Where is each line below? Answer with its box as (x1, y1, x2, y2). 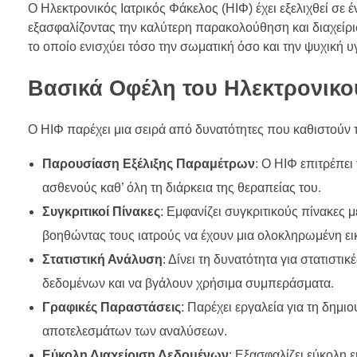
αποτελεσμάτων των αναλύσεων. (41, 324, 227, 338)
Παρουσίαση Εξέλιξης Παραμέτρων (41, 156, 255, 171)
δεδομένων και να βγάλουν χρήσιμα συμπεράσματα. (41, 276, 334, 290)
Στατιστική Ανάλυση (41, 252, 163, 266)
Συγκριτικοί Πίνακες (41, 204, 160, 218)
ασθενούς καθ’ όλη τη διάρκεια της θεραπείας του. (41, 180, 321, 194)
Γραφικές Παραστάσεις (41, 300, 181, 314)
